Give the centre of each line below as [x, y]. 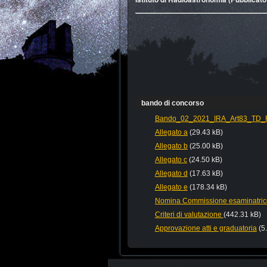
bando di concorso [172, 103]
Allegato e [171, 187]
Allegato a [171, 133]
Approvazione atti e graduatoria [206, 229]
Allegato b [171, 146]
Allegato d [171, 174]
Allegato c [171, 160]
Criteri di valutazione [189, 215]
